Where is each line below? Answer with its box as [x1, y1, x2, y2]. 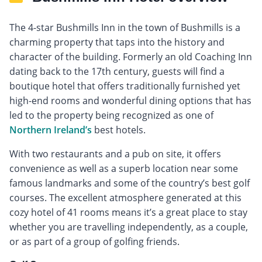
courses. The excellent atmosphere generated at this [9, 191, 242, 204]
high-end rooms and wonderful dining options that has [9, 94, 251, 107]
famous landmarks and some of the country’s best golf [9, 176, 250, 189]
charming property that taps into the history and [9, 35, 225, 49]
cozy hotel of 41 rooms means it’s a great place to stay [9, 205, 247, 219]
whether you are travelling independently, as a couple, [9, 220, 248, 233]
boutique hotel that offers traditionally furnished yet [9, 79, 240, 92]
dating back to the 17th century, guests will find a [9, 64, 225, 78]
